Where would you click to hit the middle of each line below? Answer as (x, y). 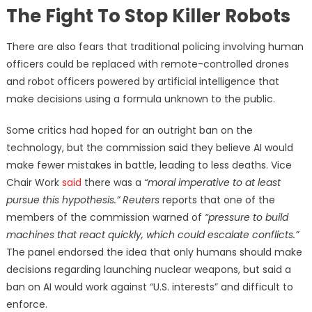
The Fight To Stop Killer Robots (148, 16)
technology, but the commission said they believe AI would (149, 148)
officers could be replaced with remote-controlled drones (147, 64)
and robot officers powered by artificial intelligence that (142, 82)
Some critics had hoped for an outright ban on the (129, 131)
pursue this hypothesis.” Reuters (83, 200)
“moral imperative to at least (212, 183)
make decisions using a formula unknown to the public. (140, 99)
